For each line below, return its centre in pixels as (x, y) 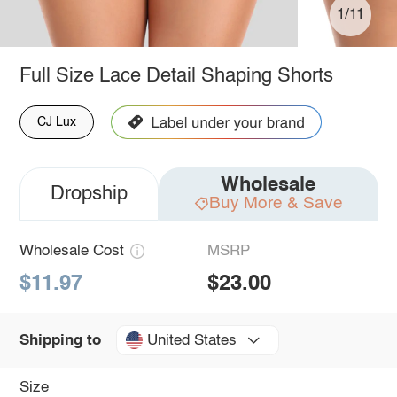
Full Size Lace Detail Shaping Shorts (176, 76)
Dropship (89, 194)
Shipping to (60, 340)
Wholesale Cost (71, 251)
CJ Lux (56, 122)
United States (191, 340)
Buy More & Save (276, 203)
